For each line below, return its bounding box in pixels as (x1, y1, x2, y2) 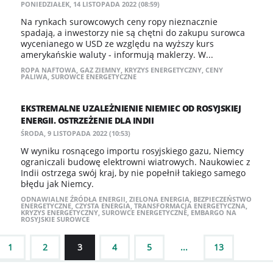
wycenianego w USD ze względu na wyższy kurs (21, 38, 214, 49)
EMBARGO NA (191, 208, 236, 217)
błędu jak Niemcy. (21, 178, 94, 190)
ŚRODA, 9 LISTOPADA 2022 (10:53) (21, 129, 130, 138)
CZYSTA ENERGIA (75, 201, 130, 210)
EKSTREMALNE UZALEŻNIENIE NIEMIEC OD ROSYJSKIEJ (21, 102, 241, 114)
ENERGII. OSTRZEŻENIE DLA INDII (21, 115, 154, 126)
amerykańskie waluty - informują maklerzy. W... (21, 49, 213, 60)
